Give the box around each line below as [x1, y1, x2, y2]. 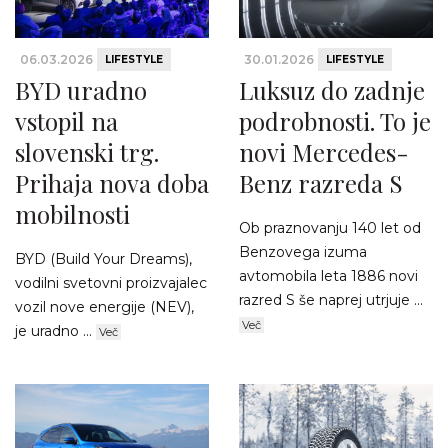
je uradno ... [15, 322, 96, 341]
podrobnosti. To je [239, 105, 431, 138]
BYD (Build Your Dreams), [15, 250, 192, 269]
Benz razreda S [239, 167, 403, 200]
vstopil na [15, 105, 118, 138]
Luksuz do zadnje [239, 74, 425, 107]
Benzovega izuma [239, 243, 367, 262]
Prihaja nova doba [15, 167, 209, 200]
